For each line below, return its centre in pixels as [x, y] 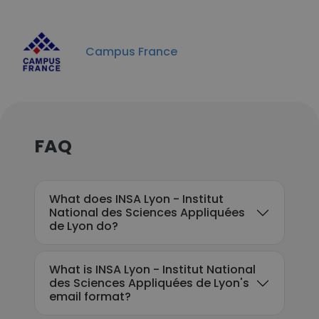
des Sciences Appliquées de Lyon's [149, 283]
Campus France [131, 51]
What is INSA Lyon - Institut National [152, 270]
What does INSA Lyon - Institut [136, 199]
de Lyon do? [84, 226]
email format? [90, 297]
